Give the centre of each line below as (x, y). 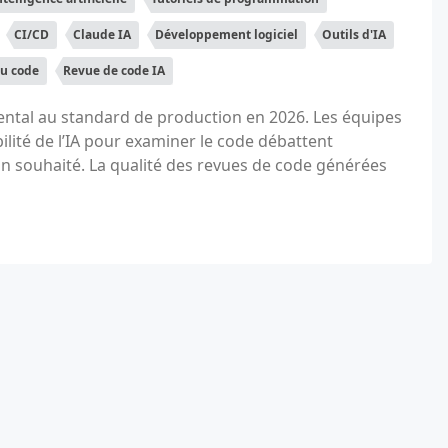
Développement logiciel (226, 34)
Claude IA (102, 34)
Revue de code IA (114, 70)
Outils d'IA (354, 34)
